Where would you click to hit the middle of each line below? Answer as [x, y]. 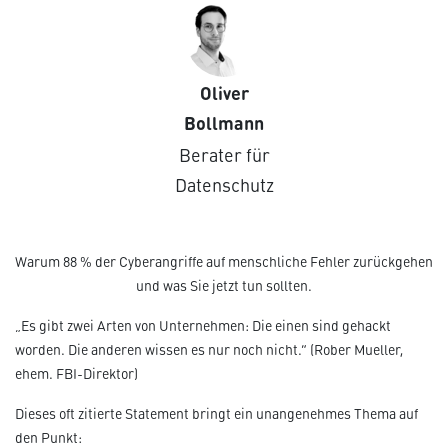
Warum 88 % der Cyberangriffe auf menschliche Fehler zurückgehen [224, 261]
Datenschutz [224, 184]
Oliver [224, 92]
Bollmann [224, 122]
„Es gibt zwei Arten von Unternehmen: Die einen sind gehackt [203, 325]
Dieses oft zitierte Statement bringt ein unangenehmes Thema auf [216, 413]
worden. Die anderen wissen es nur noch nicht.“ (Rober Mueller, [209, 349]
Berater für [224, 154]
